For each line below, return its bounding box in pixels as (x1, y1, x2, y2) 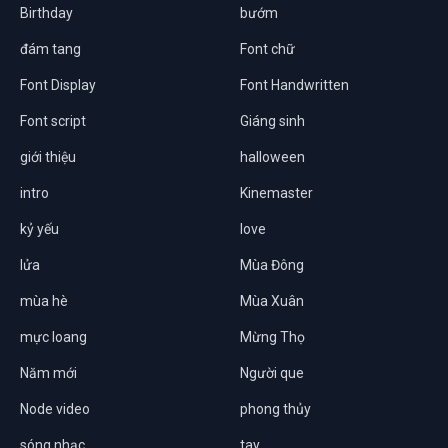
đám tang (20, 40, 81, 57)
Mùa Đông (240, 256, 304, 273)
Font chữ (240, 40, 295, 57)
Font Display (20, 76, 96, 93)
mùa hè (20, 292, 68, 309)
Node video (20, 400, 90, 417)
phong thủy (240, 400, 311, 417)
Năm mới (20, 364, 77, 381)
